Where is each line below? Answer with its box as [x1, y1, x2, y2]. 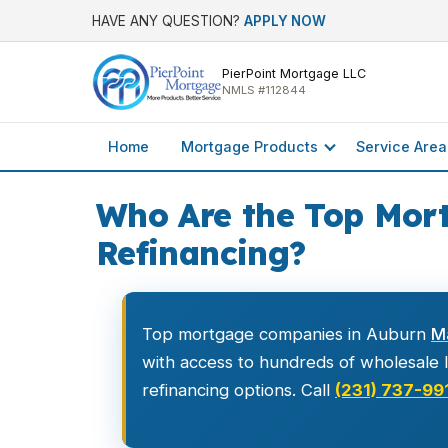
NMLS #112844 [221, 83, 306, 97]
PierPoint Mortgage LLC [221, 66, 366, 81]
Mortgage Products [181, 138, 318, 155]
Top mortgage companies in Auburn [142, 324, 431, 344]
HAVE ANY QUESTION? [92, 12, 244, 29]
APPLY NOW [244, 12, 326, 29]
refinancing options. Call [142, 380, 335, 400]
